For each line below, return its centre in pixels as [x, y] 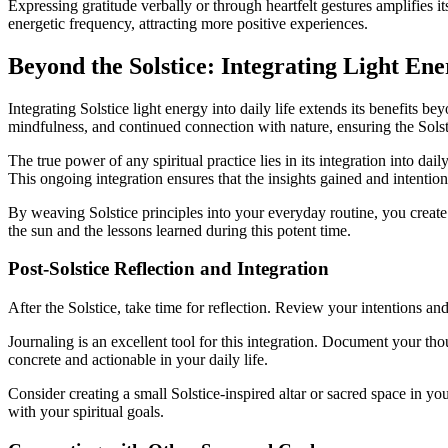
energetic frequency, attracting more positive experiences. [188, 23]
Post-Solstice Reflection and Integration [168, 269]
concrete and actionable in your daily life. [138, 360]
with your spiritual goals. [86, 412]
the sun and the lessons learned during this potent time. [179, 230]
